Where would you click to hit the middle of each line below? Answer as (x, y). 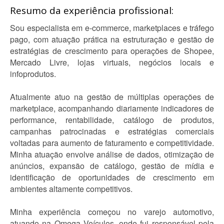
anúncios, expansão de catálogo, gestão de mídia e (112, 166)
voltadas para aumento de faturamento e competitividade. (112, 143)
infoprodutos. (33, 74)
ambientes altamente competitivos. (71, 189)
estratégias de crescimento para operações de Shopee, (112, 51)
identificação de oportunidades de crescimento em (112, 177)
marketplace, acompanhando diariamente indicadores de (112, 108)
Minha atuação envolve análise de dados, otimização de (112, 154)
